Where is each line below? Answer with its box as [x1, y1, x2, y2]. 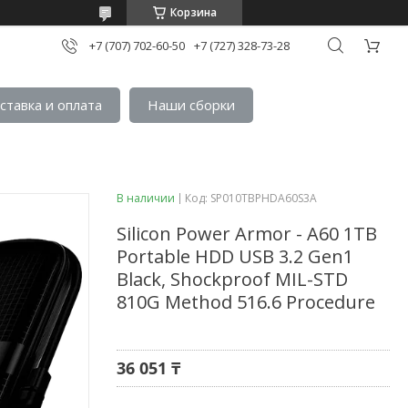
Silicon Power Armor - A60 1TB [117, 220, 377, 246]
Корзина [169, 5, 217, 20]
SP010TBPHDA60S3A [210, 189, 317, 206]
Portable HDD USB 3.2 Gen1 [117, 243, 353, 269]
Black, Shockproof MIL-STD [117, 266, 348, 291]
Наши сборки [148, 96, 236, 115]
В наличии [117, 189, 175, 206]
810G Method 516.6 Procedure [117, 289, 375, 314]
